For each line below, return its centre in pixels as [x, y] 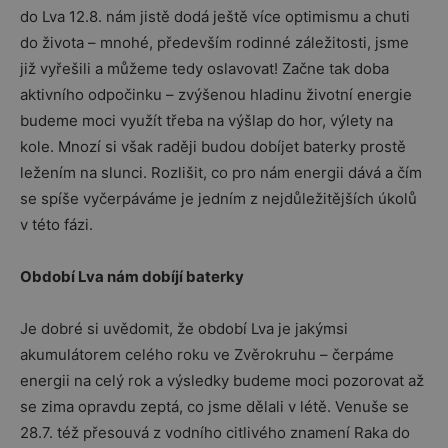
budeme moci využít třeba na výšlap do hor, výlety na [206, 120]
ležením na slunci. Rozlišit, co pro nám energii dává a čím [221, 172]
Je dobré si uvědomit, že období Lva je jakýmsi [184, 328]
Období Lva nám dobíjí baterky [132, 276]
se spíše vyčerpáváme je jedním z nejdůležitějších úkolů [218, 198]
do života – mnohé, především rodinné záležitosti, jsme [214, 42]
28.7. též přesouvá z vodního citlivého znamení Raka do [215, 432]
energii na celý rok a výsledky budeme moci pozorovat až [222, 380]
